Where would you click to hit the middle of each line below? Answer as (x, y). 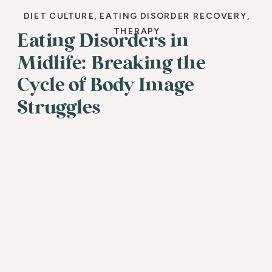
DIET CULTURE (59, 15)
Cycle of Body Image (106, 85)
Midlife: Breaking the (111, 63)
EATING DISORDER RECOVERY (173, 15)
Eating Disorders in (103, 41)
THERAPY (137, 31)
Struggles (59, 107)
